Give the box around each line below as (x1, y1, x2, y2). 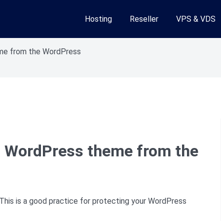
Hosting (84, 14, 112, 24)
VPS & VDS (176, 14, 216, 24)
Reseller (129, 14, 158, 24)
